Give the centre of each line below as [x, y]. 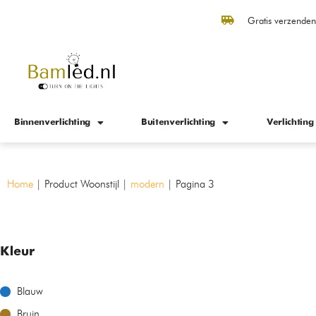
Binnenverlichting [53, 122]
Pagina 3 [195, 184]
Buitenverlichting [178, 122]
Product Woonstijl [82, 184]
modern [147, 184]
